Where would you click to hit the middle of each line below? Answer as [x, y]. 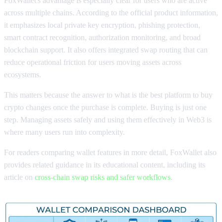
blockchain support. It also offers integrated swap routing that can [106, 50]
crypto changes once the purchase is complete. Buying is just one [105, 108]
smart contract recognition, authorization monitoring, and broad [102, 38]
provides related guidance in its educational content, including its [105, 165]
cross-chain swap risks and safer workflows [103, 177]
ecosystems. [23, 75]
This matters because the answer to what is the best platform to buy [108, 95]
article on [19, 177]
